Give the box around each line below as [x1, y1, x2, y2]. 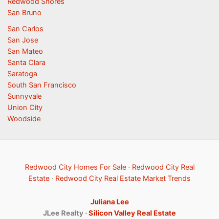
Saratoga [7, 69, 37, 78]
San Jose [7, 35, 38, 44]
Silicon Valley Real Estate [88, 209, 176, 218]
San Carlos [7, 24, 44, 33]
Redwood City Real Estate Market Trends [55, 174, 191, 183]
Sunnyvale [7, 91, 42, 101]
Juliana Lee [90, 197, 129, 207]
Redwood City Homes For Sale [24, 162, 126, 172]
